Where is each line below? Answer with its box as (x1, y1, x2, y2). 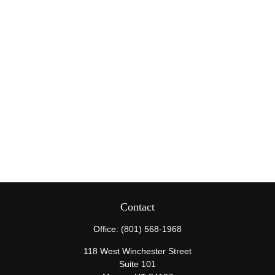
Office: (93, 224, 121, 234)
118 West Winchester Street (83, 246, 192, 256)
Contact (120, 201, 155, 213)
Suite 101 (119, 259, 156, 269)
